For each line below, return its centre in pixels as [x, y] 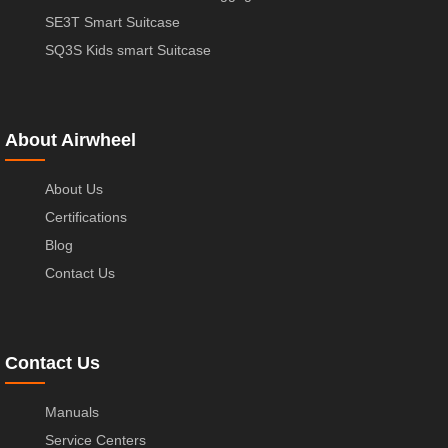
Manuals [72, 412]
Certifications [86, 217]
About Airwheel [70, 140]
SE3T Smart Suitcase [112, 22]
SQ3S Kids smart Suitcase [128, 50]
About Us [74, 189]
